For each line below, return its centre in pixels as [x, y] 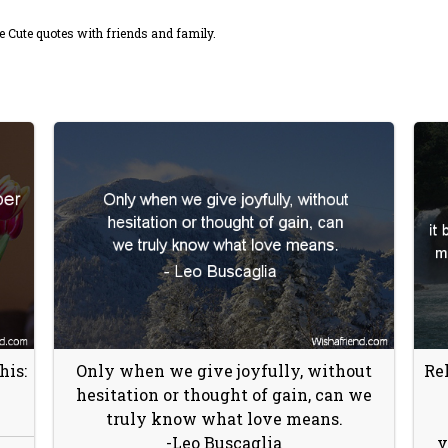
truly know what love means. [224, 418]
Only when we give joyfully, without [224, 370]
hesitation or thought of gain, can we [224, 394]
